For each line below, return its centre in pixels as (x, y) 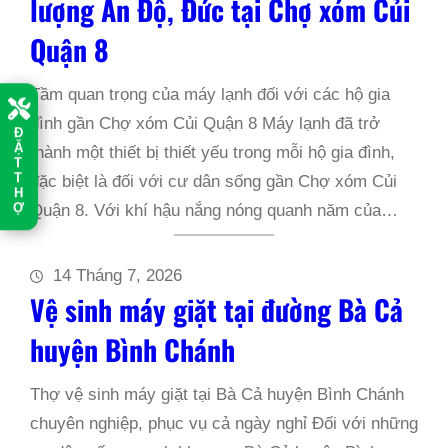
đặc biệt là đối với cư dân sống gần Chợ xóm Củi (213, 181)
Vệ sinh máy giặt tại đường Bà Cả (216, 309)
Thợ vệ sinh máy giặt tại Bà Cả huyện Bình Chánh (217, 394)
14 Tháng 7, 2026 (117, 275)
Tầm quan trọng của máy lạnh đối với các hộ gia (210, 94)
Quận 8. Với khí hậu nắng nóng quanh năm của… (214, 210)
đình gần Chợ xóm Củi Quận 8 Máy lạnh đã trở (205, 123)
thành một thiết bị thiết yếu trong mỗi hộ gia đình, (212, 152)
